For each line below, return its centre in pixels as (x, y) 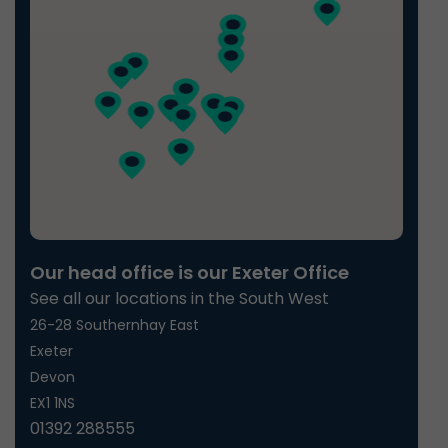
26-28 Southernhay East (114, 325)
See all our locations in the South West (179, 299)
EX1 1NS (52, 403)
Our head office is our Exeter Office (189, 273)
